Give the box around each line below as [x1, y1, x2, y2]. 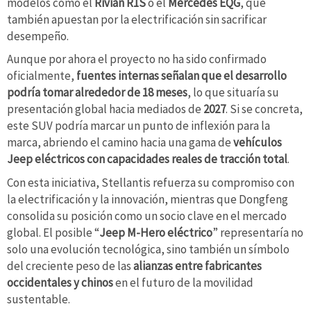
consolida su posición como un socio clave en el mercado [7, 208, 287, 224]
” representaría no [212, 224, 303, 240]
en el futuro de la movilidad [113, 274, 253, 290]
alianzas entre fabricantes [133, 258, 262, 274]
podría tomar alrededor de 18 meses [7, 85, 187, 101]
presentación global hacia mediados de [7, 101, 203, 117]
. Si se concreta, [226, 101, 303, 117]
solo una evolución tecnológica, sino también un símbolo [7, 241, 289, 257]
